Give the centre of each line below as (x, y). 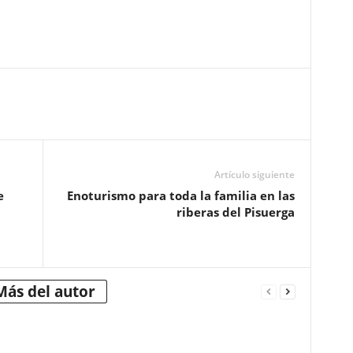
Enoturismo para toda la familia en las (180, 195)
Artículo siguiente (254, 175)
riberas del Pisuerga (235, 212)
